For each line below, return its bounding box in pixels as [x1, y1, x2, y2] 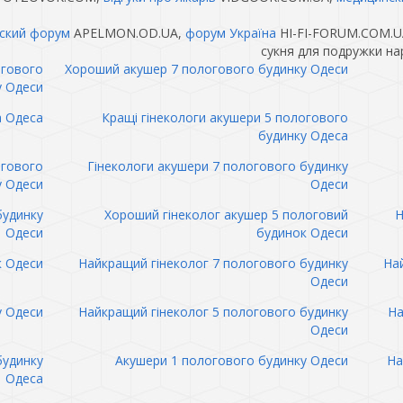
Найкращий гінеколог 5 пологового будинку [77, 303, 348, 320]
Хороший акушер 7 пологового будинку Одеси [64, 60, 348, 77]
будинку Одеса [257, 127, 348, 144]
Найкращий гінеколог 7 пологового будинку [77, 255, 348, 272]
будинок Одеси [255, 224, 348, 241]
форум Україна [184, 24, 276, 41]
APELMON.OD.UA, [69, 24, 185, 41]
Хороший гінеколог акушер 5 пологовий [103, 206, 348, 223]
